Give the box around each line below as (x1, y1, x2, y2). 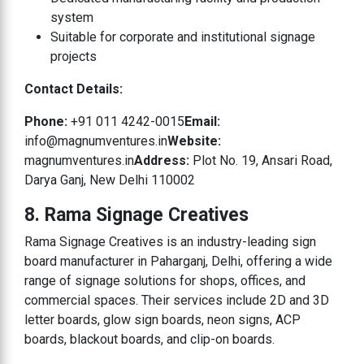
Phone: (24, 113, 71, 129)
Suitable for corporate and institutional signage (50, 28, 315, 45)
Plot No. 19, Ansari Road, (193, 152, 332, 168)
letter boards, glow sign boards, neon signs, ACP (24, 311, 301, 327)
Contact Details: (24, 80, 123, 97)
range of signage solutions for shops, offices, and (24, 272, 305, 288)
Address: (134, 152, 193, 168)
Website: (167, 132, 221, 149)
